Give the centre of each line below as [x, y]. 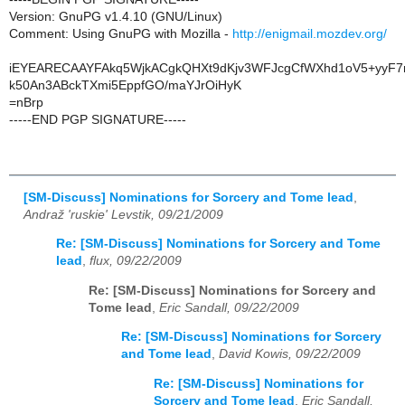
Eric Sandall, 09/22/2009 [229, 307]
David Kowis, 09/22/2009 [290, 354]
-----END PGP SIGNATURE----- [98, 119]
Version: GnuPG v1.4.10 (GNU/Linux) [116, 16]
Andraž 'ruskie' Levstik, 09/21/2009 [123, 214]
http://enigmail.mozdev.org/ [310, 33]
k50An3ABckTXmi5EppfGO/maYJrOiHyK [125, 85]
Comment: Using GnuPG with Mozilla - [121, 33]
